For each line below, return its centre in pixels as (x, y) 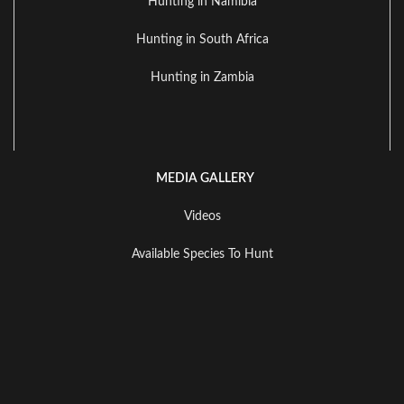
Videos (202, 216)
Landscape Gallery (202, 292)
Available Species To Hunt (202, 254)
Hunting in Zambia (202, 77)
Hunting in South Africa (202, 39)
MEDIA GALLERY (202, 178)
